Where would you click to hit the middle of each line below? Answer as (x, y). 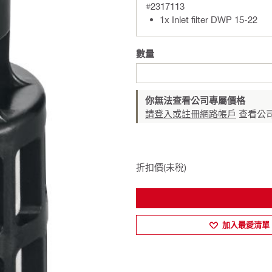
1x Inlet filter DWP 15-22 (209, 19)
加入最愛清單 (246, 225)
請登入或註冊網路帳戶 (191, 114)
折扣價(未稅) (161, 167)
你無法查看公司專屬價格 (195, 100)
